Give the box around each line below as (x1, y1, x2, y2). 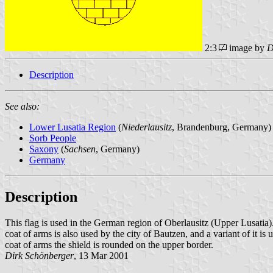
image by (229, 42, 267, 53)
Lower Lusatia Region (29, 121, 116, 132)
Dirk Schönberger (5, 250, 74, 261)
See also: (5, 101, 40, 112)
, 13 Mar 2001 (74, 250, 129, 261)
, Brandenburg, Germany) (172, 121, 271, 132)
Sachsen (64, 143, 96, 154)
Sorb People (29, 132, 76, 143)
